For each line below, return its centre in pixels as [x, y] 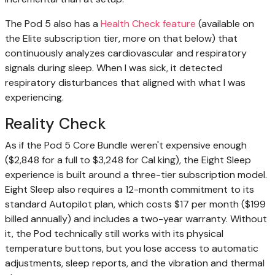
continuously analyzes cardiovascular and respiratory [126, 53]
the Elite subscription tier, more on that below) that [121, 39]
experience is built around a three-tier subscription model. [136, 175]
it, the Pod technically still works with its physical [114, 234]
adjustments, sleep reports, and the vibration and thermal [135, 263]
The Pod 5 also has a [53, 24]
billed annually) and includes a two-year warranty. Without [136, 219]
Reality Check [56, 124]
